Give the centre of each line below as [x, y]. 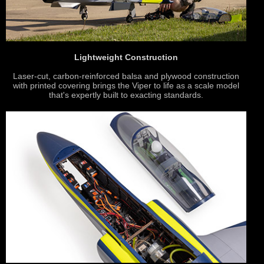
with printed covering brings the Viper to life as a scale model [126, 85]
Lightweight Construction [126, 57]
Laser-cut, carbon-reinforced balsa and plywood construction [126, 76]
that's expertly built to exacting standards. [126, 95]
